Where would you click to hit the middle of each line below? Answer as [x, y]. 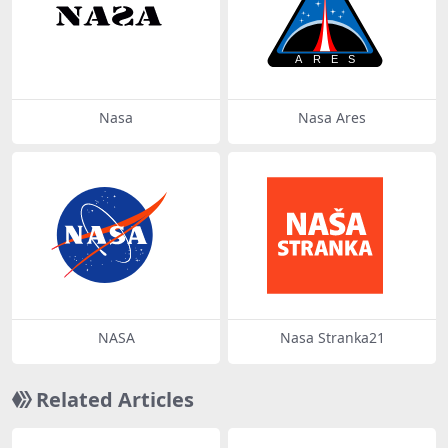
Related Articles [115, 399]
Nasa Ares [332, 118]
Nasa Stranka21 [332, 337]
